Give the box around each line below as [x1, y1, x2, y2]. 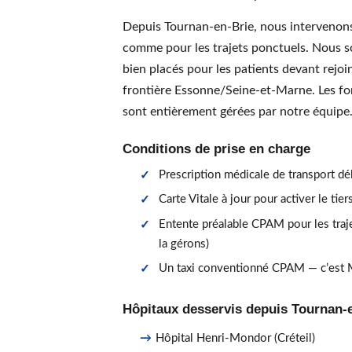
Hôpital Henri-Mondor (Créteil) [156, 332, 316, 345]
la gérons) [159, 237, 210, 250]
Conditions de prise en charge [123, 141, 310, 156]
